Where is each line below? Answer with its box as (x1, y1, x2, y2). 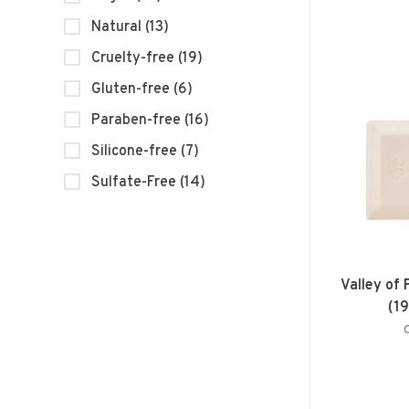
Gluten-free (91, 80, 173, 100)
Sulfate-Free (91, 173, 180, 193)
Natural (91, 18, 145, 37)
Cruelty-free (91, 49, 178, 68)
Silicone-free (91, 142, 181, 162)
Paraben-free (91, 111, 184, 131)
